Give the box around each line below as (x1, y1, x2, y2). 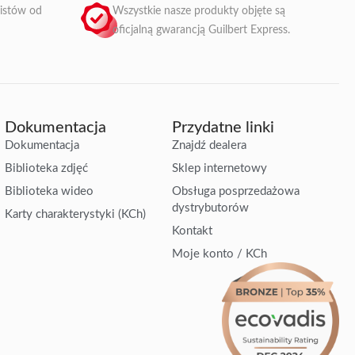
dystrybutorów (171, 201, 249, 214)
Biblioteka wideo (4, 185, 94, 197)
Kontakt (171, 224, 212, 237)
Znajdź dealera (171, 139, 246, 151)
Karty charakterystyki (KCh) (4, 208, 146, 220)
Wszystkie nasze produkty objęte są (113, 5, 286, 17)
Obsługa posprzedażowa (171, 185, 300, 197)
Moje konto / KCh (171, 247, 267, 260)
